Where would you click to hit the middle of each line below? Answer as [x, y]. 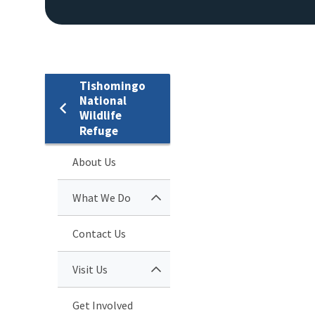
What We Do [102, 197]
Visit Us [90, 269]
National [103, 100]
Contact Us [99, 233]
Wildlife [101, 115]
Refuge [99, 130]
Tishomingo [112, 85]
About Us [94, 161]
